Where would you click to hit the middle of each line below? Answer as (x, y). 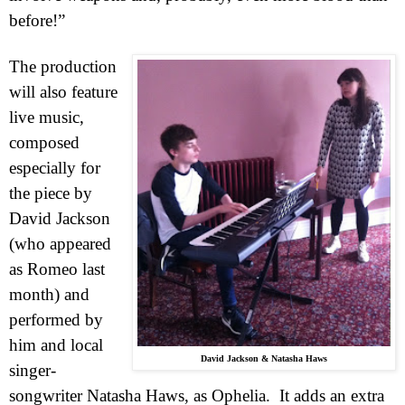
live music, (47, 117)
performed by (56, 319)
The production (63, 66)
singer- (33, 370)
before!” (37, 20)
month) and (49, 294)
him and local (56, 344)
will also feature (63, 91)
